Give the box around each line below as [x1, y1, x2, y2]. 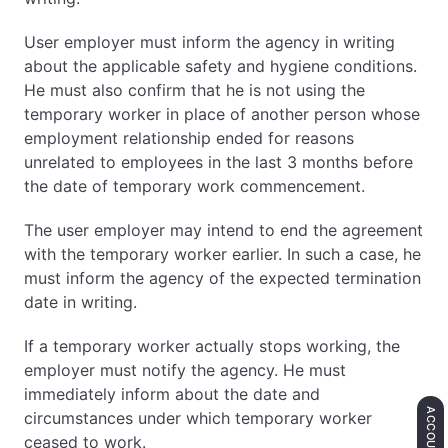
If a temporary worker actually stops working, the [24, 336, 400, 356]
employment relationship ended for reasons [24, 128, 354, 148]
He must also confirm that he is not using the [24, 80, 365, 100]
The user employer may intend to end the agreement [24, 220, 423, 240]
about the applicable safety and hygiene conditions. [24, 56, 417, 76]
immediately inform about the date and [24, 384, 320, 404]
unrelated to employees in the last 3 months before [24, 152, 413, 172]
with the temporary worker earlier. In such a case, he [24, 244, 421, 264]
